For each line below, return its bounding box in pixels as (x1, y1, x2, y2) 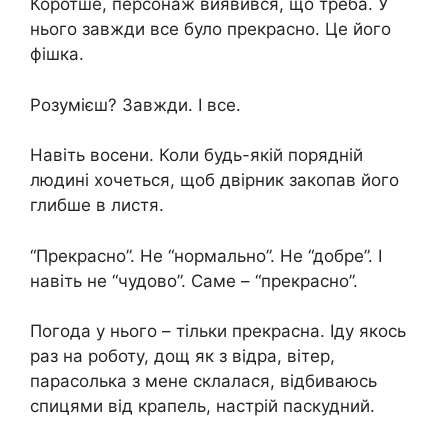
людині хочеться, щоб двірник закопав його (30, 170, 399, 191)
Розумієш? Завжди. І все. (30, 94, 241, 115)
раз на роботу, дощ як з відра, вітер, (30, 346, 335, 367)
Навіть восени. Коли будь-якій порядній (30, 145, 363, 166)
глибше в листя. (30, 195, 164, 216)
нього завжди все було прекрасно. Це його (30, 19, 391, 40)
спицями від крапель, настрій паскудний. (30, 396, 375, 417)
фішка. (30, 44, 84, 65)
